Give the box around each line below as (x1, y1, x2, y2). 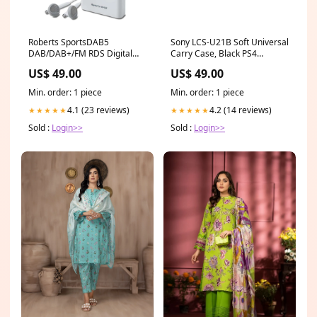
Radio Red (28, 58, 67, 71)
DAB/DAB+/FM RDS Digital (28, 47, 132, 59)
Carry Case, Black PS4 (171, 47, 257, 59)
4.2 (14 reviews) (209, 103, 272, 116)
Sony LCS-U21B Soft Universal (171, 35, 289, 48)
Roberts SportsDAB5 (28, 35, 109, 48)
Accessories (171, 58, 218, 71)
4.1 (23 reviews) (67, 103, 129, 116)
